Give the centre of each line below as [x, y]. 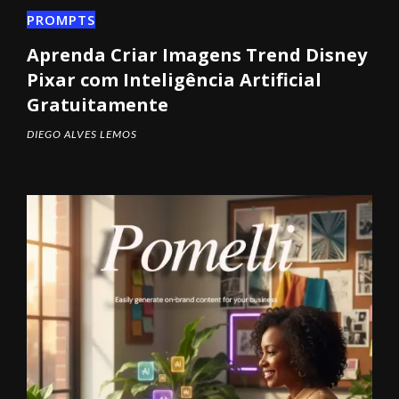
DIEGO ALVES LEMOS [82, 134]
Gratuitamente [98, 105]
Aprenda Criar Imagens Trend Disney [197, 55]
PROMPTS [61, 20]
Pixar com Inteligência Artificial [174, 80]
